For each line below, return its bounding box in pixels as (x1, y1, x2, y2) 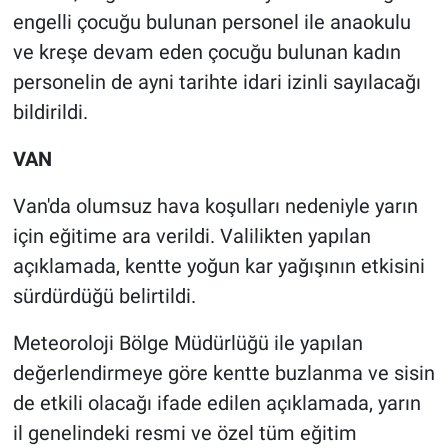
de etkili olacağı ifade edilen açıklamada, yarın (12, 391, 421, 416)
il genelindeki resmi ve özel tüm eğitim (12, 421, 357, 446)
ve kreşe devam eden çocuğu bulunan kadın (12, 40, 401, 65)
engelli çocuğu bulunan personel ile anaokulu (12, 10, 411, 35)
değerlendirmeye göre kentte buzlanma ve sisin (12, 361, 435, 386)
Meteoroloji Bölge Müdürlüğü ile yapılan (12, 331, 363, 356)
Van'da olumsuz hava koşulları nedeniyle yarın (12, 194, 418, 219)
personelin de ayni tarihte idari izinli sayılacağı (12, 70, 421, 95)
